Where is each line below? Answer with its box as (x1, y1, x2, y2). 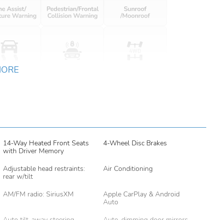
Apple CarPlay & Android (103, 190, 180, 199)
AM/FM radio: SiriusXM (2, 190, 74, 199)
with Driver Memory (2, 146, 64, 156)
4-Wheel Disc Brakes (103, 138, 167, 148)
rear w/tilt (2, 172, 33, 181)
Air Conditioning (103, 164, 153, 173)
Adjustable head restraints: (2, 164, 85, 173)
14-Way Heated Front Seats (2, 138, 89, 148)
